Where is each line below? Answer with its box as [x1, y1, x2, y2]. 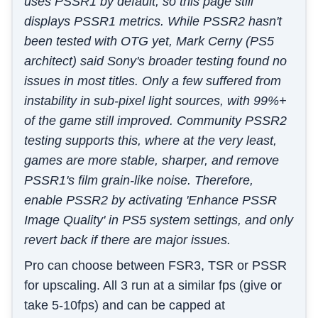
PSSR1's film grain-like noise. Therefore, [24, 173, 253, 188]
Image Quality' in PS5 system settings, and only [24, 213, 293, 228]
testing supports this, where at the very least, [24, 133, 277, 148]
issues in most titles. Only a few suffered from [24, 74, 281, 89]
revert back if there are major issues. [24, 233, 231, 248]
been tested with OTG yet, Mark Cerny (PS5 [24, 34, 274, 49]
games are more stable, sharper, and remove [24, 153, 279, 168]
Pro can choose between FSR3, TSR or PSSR [24, 258, 287, 273]
